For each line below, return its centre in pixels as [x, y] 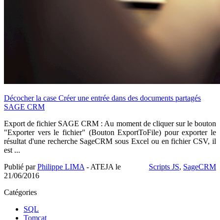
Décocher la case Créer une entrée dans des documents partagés [102, 98]
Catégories [20, 192]
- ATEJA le [103, 166]
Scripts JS [164, 166]
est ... [12, 150]
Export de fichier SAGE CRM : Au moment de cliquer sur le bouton [110, 123]
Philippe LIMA [61, 166]
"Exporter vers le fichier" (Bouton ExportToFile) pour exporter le [110, 132]
